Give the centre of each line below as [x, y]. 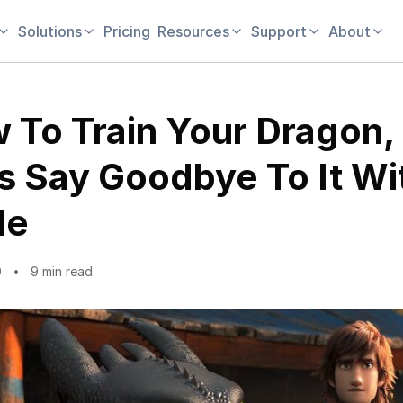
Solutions [50, 31]
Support [279, 31]
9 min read [62, 271]
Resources [193, 31]
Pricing [127, 31]
